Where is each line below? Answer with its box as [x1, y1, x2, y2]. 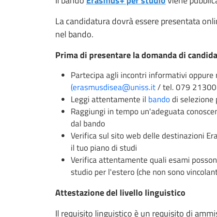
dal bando [71, 117, 105, 130]
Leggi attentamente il [71, 93, 148, 106]
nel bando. [55, 27, 95, 41]
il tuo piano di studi [71, 141, 137, 154]
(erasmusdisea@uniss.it [71, 80, 155, 93]
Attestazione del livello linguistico [55, 186, 187, 199]
